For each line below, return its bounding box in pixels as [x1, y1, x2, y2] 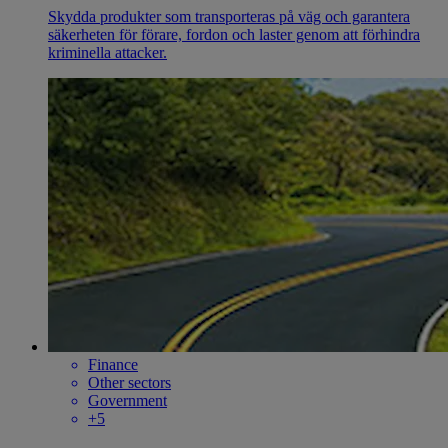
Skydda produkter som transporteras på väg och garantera [48, 8, 410, 26]
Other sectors [88, 374, 171, 392]
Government [88, 392, 167, 410]
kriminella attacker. [48, 44, 167, 62]
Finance [88, 356, 138, 374]
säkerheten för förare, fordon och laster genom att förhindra [48, 26, 420, 44]
